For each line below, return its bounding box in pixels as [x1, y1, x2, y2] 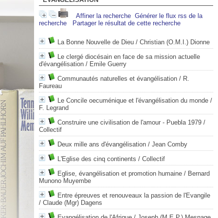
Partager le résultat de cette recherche [72, 19, 181, 27]
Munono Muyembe [38, 177, 91, 184]
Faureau [38, 82, 62, 90]
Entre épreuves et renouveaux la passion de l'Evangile [57, 192, 210, 199]
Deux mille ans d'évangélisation [57, 141, 146, 148]
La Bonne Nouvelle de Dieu [57, 38, 134, 46]
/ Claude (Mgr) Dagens [38, 199, 102, 206]
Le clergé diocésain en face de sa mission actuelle [57, 53, 200, 60]
